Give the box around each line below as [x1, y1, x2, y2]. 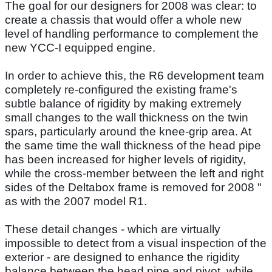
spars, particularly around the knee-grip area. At [5, 124, 251, 138]
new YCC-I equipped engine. [5, 41, 155, 54]
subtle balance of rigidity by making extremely [5, 97, 242, 110]
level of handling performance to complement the [5, 27, 259, 40]
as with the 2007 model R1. [5, 194, 147, 208]
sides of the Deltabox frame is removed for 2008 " [5, 180, 262, 194]
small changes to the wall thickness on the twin [5, 110, 248, 124]
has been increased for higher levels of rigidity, [5, 152, 246, 166]
